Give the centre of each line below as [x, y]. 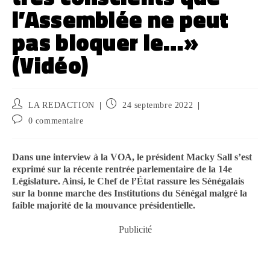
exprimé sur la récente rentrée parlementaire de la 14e [122, 169]
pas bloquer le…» [105, 42]
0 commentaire [56, 121]
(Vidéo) [50, 65]
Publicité [135, 230]
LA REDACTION [61, 105]
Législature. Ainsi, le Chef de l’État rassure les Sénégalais [128, 181]
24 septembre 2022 [158, 105]
